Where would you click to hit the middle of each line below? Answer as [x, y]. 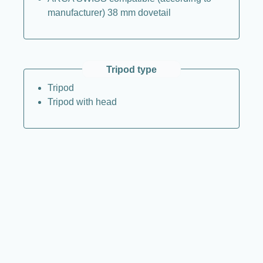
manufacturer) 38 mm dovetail [109, 12]
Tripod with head [82, 102]
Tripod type [131, 69]
